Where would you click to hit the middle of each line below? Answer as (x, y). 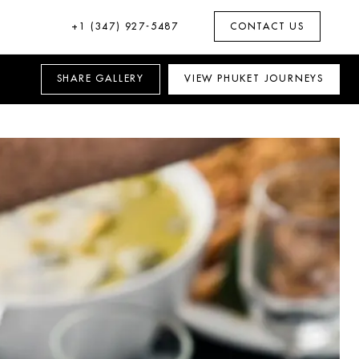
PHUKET (238, 79)
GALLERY (118, 79)
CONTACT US (267, 26)
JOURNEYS (294, 79)
